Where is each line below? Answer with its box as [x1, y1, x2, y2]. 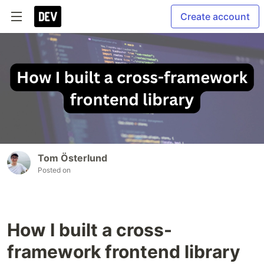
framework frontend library [7, 241, 240, 263]
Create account [180, 11, 250, 22]
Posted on [38, 166, 71, 175]
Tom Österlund [38, 152, 107, 164]
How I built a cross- [7, 219, 172, 241]
